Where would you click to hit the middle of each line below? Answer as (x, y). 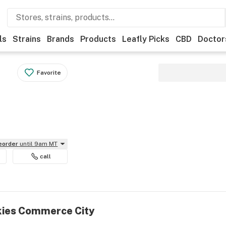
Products (98, 39)
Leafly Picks (146, 39)
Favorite (49, 73)
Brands (61, 39)
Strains (27, 39)
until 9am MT (39, 144)
